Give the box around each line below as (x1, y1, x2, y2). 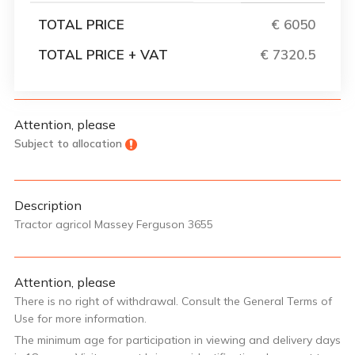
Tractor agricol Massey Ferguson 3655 (14, 216, 213, 231)
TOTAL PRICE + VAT (38, 45, 168, 63)
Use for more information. (14, 311, 147, 326)
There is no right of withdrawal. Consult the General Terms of (14, 293, 332, 308)
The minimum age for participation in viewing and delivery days (14, 332, 341, 347)
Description (14, 197, 82, 213)
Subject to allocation (14, 136, 122, 151)
